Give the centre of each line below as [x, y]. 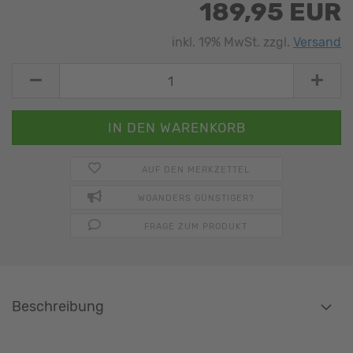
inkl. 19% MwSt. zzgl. [232, 42]
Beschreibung [58, 307]
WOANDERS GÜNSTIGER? [196, 198]
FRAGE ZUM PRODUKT [196, 227]
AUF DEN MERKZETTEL [196, 170]
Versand [317, 42]
